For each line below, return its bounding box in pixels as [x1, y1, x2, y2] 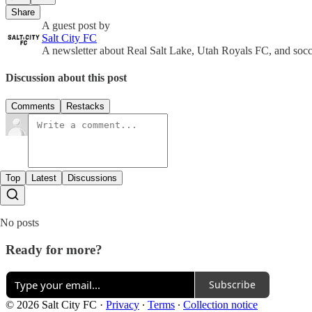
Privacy [106, 298, 139, 311]
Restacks [66, 101, 104, 112]
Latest [31, 173, 56, 184]
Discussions [68, 173, 117, 184]
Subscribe [209, 278, 256, 291]
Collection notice [183, 298, 258, 311]
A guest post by [42, 19, 110, 31]
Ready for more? [6, 242, 102, 257]
